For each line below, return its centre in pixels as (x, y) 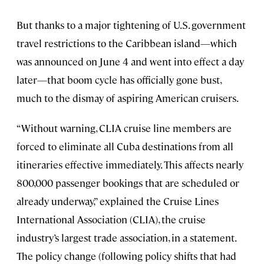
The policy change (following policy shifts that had (126, 256)
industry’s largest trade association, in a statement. (126, 238)
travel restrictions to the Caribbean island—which (127, 43)
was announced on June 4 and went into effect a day (130, 62)
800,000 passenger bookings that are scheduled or (128, 183)
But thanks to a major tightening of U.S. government (131, 25)
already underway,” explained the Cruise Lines (118, 201)
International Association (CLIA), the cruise (111, 220)
